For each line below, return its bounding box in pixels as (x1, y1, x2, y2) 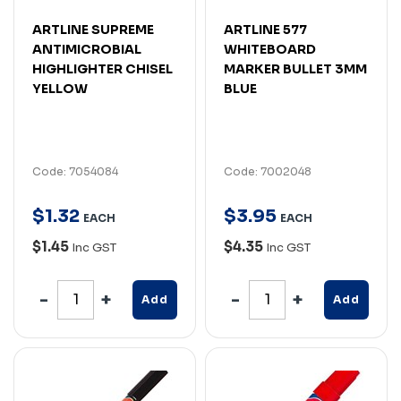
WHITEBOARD (224, 40, 316, 57)
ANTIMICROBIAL (32, 40, 141, 57)
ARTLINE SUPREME (32, 21, 154, 38)
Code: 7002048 (224, 164, 311, 178)
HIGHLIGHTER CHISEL (32, 60, 173, 77)
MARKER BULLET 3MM (224, 60, 367, 77)
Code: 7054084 (32, 164, 118, 178)
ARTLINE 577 (224, 21, 307, 38)
